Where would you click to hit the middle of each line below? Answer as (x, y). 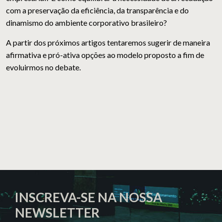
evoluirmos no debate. (43, 67)
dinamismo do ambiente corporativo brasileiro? (86, 23)
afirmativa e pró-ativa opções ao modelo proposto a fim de (105, 55)
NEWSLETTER (57, 213)
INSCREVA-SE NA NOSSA (88, 197)
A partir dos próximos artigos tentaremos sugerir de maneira (108, 43)
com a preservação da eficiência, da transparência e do (97, 10)
